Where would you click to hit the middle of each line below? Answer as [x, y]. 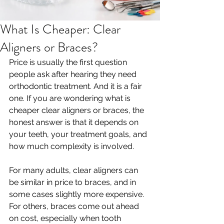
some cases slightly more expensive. [77, 194]
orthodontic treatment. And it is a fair [76, 86]
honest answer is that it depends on [75, 122]
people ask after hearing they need [74, 74]
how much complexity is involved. [71, 146]
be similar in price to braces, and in [73, 182]
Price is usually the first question [69, 62]
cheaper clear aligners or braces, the [77, 110]
